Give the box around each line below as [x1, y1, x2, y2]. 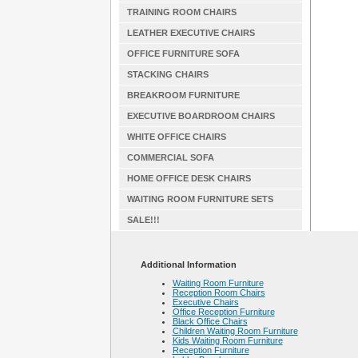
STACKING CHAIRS [126, 70, 209, 79]
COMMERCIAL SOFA [126, 153, 214, 162]
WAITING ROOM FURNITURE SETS [126, 194, 273, 204]
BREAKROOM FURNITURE [126, 90, 240, 100]
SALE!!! [126, 215, 160, 225]
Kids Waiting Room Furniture [172, 336, 283, 345]
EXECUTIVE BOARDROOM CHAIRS [126, 111, 275, 121]
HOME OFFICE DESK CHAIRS [126, 173, 251, 183]
